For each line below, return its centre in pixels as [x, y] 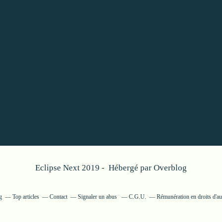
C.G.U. [137, 197]
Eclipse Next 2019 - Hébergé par [94, 168]
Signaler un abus [98, 197]
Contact [58, 197]
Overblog [170, 168]
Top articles [26, 197]
